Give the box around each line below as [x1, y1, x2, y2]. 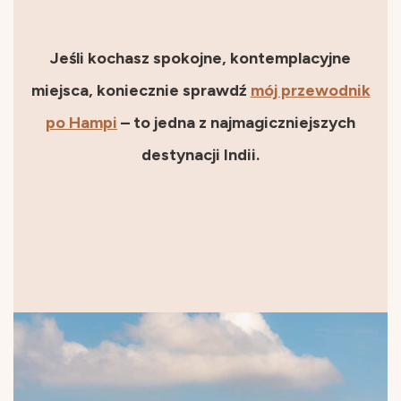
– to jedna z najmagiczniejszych [117, 112, 355, 132]
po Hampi [46, 112, 117, 132]
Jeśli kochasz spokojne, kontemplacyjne [50, 47, 351, 68]
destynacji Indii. [141, 144, 260, 165]
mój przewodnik [250, 80, 371, 100]
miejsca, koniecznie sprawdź [30, 80, 251, 100]
